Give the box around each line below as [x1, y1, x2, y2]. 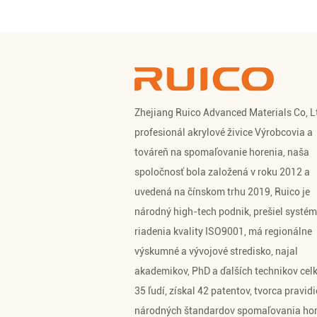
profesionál [134, 126, 188, 138]
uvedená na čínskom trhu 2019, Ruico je [134, 185, 310, 197]
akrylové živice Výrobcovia [188, 126, 305, 138]
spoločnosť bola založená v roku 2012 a [134, 166, 310, 178]
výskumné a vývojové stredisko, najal [134, 245, 298, 257]
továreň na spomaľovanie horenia [134, 146, 283, 158]
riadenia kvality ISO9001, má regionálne [134, 225, 312, 237]
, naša [283, 146, 309, 158]
